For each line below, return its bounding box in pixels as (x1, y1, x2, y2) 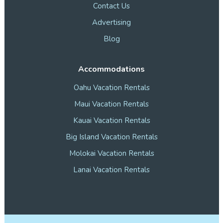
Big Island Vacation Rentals (65, 132, 158, 142)
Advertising (92, 17, 131, 27)
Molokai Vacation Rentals (69, 148, 154, 159)
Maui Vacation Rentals (74, 99, 149, 110)
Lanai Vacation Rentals (73, 165, 150, 175)
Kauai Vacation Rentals (73, 115, 150, 126)
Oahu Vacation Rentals (73, 83, 150, 93)
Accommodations (78, 63, 145, 75)
